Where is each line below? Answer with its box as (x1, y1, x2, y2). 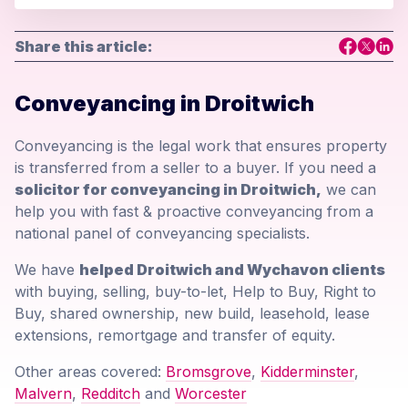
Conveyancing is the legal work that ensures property (15, 137, 387, 156)
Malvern (15, 384, 72, 403)
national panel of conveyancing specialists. (15, 224, 310, 243)
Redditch (81, 384, 140, 403)
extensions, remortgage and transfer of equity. (15, 326, 335, 345)
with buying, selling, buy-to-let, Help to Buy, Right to (15, 282, 376, 301)
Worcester (175, 384, 247, 403)
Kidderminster (260, 362, 354, 382)
